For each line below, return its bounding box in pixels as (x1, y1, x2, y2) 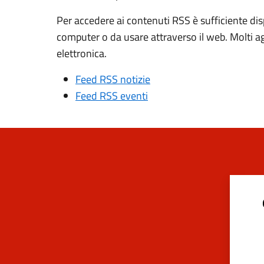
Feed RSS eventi (75, 88, 148, 104)
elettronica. (57, 45, 107, 61)
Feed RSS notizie (75, 71, 150, 87)
